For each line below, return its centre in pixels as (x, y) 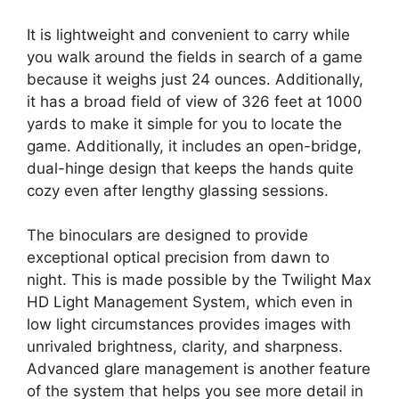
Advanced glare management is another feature (199, 369)
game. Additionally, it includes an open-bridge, (194, 146)
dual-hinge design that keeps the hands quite (190, 168)
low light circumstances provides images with (189, 325)
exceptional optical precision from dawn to (178, 258)
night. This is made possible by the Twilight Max (199, 280)
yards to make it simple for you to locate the (184, 123)
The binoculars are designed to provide (167, 236)
